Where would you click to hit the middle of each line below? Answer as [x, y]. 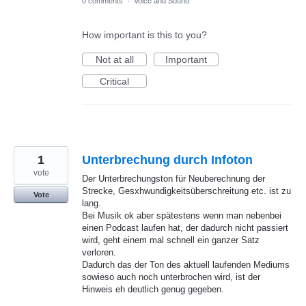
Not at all [114, 60]
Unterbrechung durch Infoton [167, 160]
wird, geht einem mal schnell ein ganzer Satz [171, 240]
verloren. [99, 253]
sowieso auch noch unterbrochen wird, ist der [171, 277]
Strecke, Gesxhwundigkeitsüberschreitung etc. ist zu [186, 191]
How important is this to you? [144, 35]
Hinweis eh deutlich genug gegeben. [153, 290]
